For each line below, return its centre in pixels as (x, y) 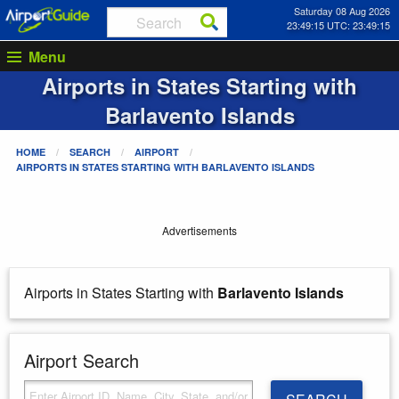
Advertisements (199, 231)
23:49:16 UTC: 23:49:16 (338, 25)
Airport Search (81, 360)
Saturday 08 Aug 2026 (342, 11)
